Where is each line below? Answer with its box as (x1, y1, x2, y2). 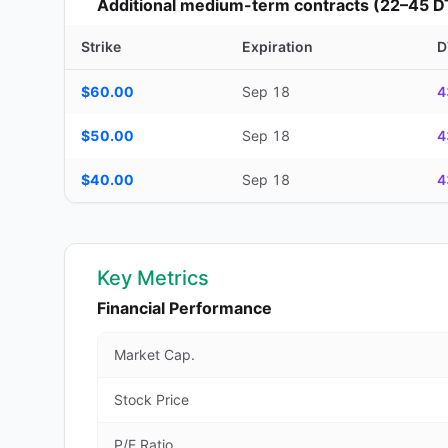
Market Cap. (114, 346, 195, 363)
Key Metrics (97, 266, 209, 290)
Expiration (242, 38, 313, 55)
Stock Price (114, 391, 189, 408)
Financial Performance (97, 298, 272, 318)
